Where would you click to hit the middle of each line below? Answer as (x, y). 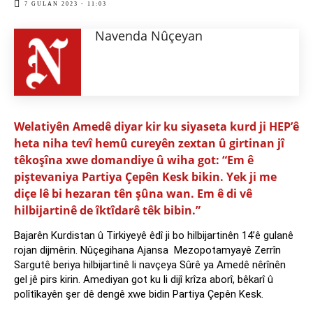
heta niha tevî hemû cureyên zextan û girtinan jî (149, 144)
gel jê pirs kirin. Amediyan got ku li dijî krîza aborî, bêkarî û (144, 280)
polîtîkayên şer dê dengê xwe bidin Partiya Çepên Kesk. (139, 294)
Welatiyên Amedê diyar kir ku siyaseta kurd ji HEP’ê (156, 127)
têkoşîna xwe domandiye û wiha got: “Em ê (134, 160)
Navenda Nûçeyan (149, 36)
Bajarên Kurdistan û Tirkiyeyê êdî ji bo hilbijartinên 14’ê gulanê (154, 236)
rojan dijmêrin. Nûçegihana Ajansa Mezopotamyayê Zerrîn (147, 250)
